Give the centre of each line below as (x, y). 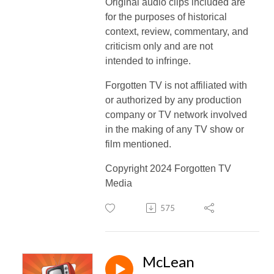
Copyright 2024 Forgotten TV (168, 168)
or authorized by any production (173, 100)
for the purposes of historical (166, 17)
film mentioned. (138, 144)
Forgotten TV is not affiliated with (176, 85)
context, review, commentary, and (177, 31)
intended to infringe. (148, 61)
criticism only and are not (159, 46)
